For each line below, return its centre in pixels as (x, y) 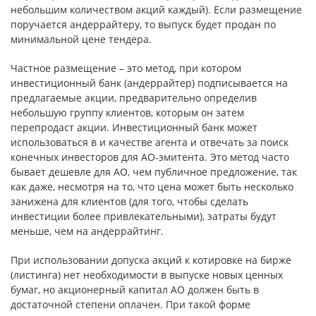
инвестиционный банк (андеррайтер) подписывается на (149, 83)
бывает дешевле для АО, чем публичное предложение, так (154, 172)
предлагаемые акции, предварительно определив (134, 98)
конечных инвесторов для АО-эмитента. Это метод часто (150, 157)
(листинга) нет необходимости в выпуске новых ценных (147, 275)
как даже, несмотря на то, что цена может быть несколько (152, 187)
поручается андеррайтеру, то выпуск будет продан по (143, 24)
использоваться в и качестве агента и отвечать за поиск (150, 142)
